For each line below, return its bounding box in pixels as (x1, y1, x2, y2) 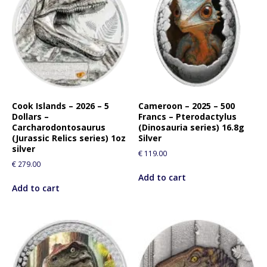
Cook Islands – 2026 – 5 (12, 100, 109, 111)
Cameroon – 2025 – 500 (138, 100, 235, 111)
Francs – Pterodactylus (138, 110, 237, 122)
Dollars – (12, 110, 49, 122)
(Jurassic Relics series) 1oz (12, 132, 126, 144)
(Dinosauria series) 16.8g (138, 121, 245, 133)
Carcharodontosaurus (12, 121, 105, 133)
